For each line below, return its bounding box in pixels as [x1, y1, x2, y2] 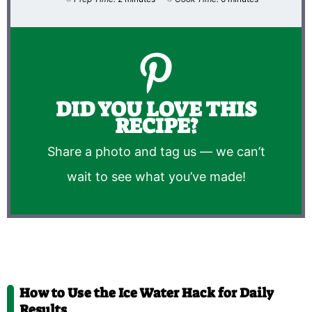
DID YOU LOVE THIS [56, 95, 256, 123]
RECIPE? [114, 111, 198, 140]
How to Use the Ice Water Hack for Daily [19, 284, 274, 302]
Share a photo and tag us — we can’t [47, 144, 265, 159]
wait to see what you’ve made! [66, 169, 246, 185]
